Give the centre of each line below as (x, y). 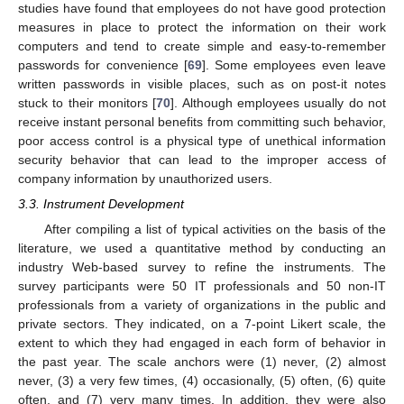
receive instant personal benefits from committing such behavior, (202, 121)
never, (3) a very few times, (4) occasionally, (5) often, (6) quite (202, 380)
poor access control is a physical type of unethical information (202, 140)
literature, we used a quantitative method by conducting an (202, 248)
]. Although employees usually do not (279, 102)
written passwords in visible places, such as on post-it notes (202, 83)
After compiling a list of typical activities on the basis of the (215, 229)
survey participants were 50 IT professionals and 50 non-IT (202, 285)
